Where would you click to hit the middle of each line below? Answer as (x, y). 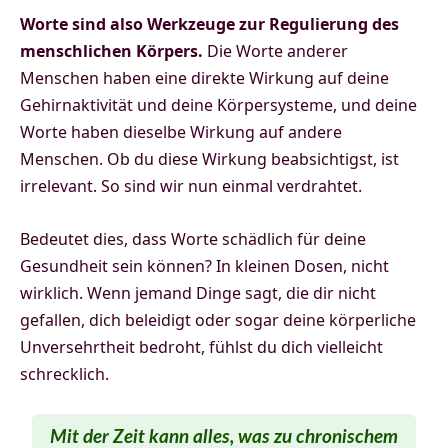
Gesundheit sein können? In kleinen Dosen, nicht (204, 266)
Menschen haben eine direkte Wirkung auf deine (204, 78)
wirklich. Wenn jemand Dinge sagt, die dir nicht (198, 293)
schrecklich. (64, 374)
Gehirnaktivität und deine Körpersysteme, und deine (218, 105)
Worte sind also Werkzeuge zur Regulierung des (209, 24)
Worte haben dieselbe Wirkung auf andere (181, 132)
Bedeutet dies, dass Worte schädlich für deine (193, 239)
